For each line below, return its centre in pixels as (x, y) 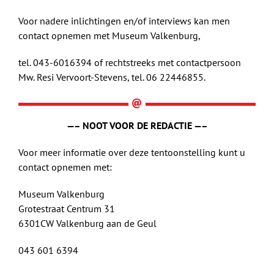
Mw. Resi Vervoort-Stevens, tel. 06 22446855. (112, 77)
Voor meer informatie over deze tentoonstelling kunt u (132, 153)
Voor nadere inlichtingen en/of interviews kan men (124, 20)
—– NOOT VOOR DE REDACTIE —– (137, 126)
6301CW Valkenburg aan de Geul (87, 224)
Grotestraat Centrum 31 (67, 209)
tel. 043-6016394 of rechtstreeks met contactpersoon (130, 62)
